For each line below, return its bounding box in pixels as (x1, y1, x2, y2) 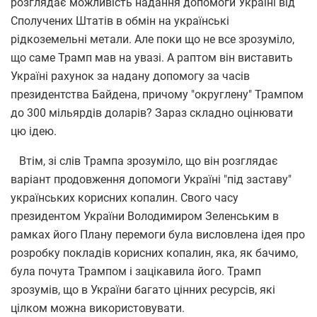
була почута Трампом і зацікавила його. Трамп (11, 264, 261, 278)
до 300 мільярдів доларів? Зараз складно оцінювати (11, 105, 293, 120)
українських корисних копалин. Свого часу (11, 190, 238, 204)
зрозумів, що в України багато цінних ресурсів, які (11, 282, 275, 296)
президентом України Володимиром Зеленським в (11, 209, 279, 223)
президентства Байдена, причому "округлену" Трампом (11, 87, 304, 101)
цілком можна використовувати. (11, 301, 185, 315)
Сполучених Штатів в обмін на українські (11, 13, 229, 28)
